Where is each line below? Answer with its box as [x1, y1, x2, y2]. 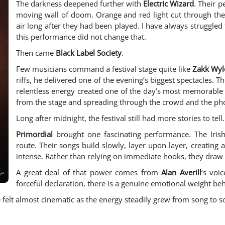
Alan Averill [161, 167, 201, 178]
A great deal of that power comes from [16, 167, 161, 178]
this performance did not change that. [16, 32, 146, 42]
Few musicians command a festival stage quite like [16, 64, 192, 74]
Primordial [16, 129, 53, 140]
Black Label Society [56, 48, 122, 58]
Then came [16, 48, 56, 58]
